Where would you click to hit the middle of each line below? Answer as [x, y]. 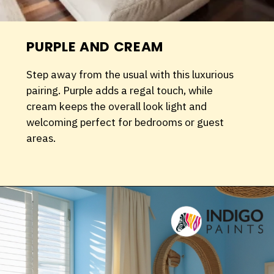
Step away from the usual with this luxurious [130, 74]
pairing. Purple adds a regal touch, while [120, 90]
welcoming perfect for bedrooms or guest [125, 122]
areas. [41, 138]
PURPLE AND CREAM [95, 46]
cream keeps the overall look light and [117, 106]
